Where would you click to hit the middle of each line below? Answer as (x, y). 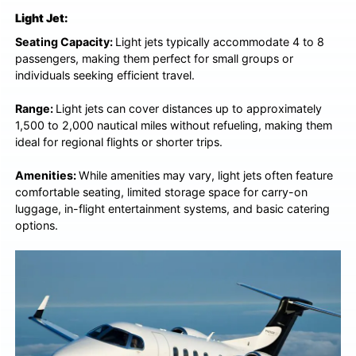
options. (37, 226)
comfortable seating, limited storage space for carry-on (162, 192)
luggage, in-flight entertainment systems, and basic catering (173, 209)
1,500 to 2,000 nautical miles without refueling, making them (174, 126)
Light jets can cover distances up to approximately (189, 109)
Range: (36, 109)
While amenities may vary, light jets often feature (206, 176)
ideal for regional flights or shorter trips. (119, 142)
